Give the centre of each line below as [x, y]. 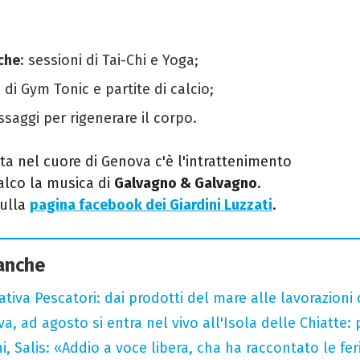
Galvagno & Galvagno [186, 183]
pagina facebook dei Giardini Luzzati [151, 205]
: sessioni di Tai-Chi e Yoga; [109, 60]
